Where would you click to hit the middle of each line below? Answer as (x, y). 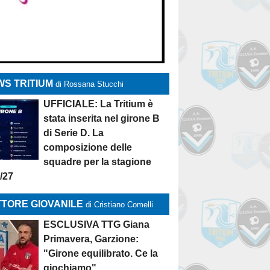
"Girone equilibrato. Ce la (101, 253)
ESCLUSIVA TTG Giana (97, 224)
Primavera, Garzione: (91, 239)
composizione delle (88, 147)
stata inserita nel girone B (102, 118)
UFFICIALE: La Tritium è (99, 104)
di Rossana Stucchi (90, 84)
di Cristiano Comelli (120, 205)
